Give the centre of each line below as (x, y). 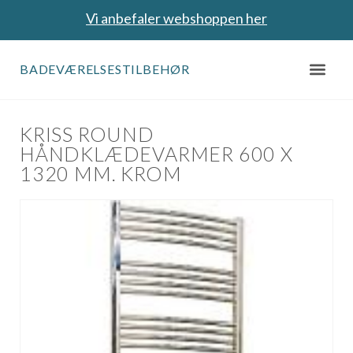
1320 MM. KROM (101, 174)
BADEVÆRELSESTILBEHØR (105, 69)
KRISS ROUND (87, 134)
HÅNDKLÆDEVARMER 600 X (156, 154)
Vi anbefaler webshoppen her (176, 18)
